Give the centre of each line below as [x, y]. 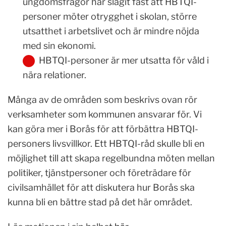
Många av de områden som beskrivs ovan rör [102, 99]
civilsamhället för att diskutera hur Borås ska [101, 187]
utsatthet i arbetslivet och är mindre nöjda [111, 31]
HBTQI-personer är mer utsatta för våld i [124, 60]
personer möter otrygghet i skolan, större [110, 16]
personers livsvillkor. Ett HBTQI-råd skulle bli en [106, 143]
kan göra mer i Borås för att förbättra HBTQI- [103, 129]
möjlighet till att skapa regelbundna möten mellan [111, 158]
